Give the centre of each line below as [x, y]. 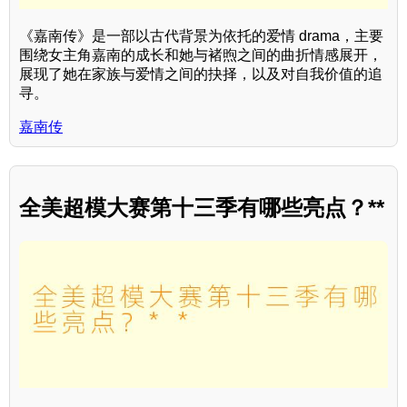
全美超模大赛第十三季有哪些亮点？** [202, 207]
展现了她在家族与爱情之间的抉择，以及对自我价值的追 [201, 74]
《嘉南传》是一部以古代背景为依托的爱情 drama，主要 [201, 35]
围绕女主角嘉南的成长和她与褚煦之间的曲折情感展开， [201, 55]
